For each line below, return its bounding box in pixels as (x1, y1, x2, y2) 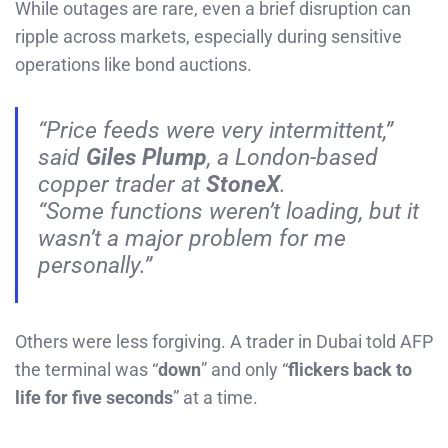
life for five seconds (15, 387, 173, 409)
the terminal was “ (15, 359, 158, 381)
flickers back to (288, 359, 412, 381)
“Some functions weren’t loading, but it (38, 197, 419, 226)
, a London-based (207, 143, 378, 172)
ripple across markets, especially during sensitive (15, 25, 402, 47)
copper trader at (38, 170, 206, 199)
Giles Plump (86, 143, 207, 172)
